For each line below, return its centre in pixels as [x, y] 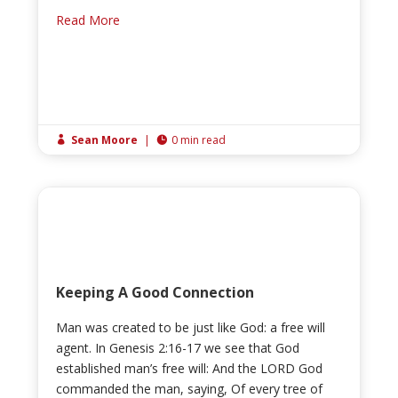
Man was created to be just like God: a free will [191, 328]
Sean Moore [105, 140]
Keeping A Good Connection [155, 293]
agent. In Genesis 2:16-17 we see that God [178, 348]
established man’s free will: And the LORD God [190, 369]
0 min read [199, 140]
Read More [88, 20]
